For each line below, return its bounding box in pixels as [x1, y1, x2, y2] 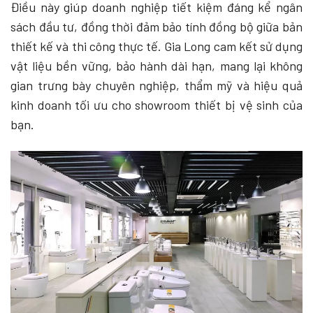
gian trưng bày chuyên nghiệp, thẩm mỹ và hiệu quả [10, 78, 303, 94]
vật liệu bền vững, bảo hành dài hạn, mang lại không [10, 58, 303, 74]
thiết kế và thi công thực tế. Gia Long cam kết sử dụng [10, 38, 303, 54]
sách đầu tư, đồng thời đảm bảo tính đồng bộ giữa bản [10, 19, 303, 35]
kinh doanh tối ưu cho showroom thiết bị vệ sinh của [10, 97, 303, 113]
